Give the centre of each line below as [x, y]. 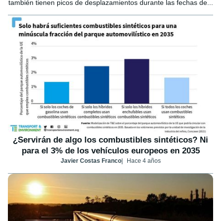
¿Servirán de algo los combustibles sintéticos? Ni [110, 140]
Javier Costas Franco [91, 161]
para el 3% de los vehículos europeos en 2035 [110, 151]
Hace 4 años [144, 161]
